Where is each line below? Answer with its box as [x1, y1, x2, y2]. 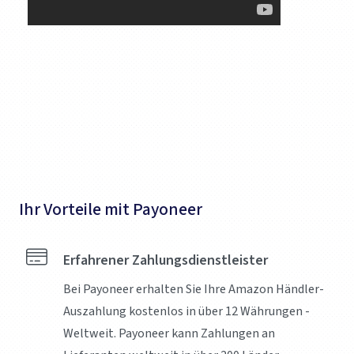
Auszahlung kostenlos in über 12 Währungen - [63, 303, 310, 321]
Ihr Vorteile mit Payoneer [19, 198, 202, 223]
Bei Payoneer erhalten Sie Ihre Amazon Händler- [63, 281, 324, 299]
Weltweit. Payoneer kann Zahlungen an [63, 325, 275, 343]
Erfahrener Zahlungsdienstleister [63, 250, 268, 271]
